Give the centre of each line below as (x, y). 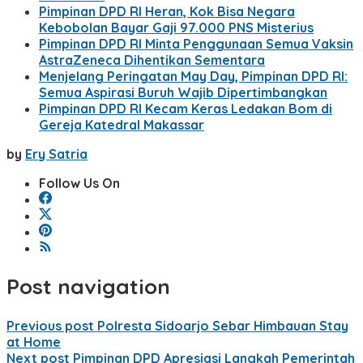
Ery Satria (56, 154)
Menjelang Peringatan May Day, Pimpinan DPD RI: (193, 76)
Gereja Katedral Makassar (122, 124)
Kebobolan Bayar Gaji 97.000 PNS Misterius (176, 27)
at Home (34, 342)
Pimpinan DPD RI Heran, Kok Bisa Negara (167, 11)
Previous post (50, 325)
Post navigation (88, 287)
